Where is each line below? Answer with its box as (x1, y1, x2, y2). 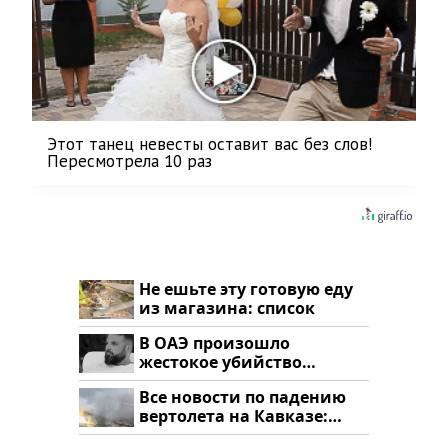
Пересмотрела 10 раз (47, 150, 212, 173)
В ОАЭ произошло (139, 332, 290, 355)
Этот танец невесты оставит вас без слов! (47, 133, 372, 156)
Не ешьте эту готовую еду (139, 278, 353, 301)
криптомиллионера (139, 370, 308, 393)
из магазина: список (139, 297, 315, 320)
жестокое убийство (139, 351, 302, 374)
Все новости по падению (139, 386, 346, 409)
